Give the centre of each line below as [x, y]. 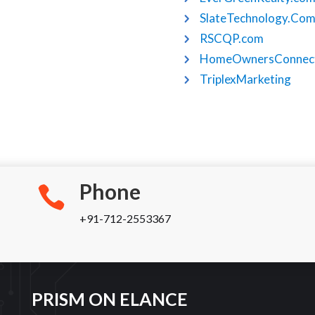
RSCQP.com [232, 39]
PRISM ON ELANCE [109, 299]
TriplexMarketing [246, 79]
